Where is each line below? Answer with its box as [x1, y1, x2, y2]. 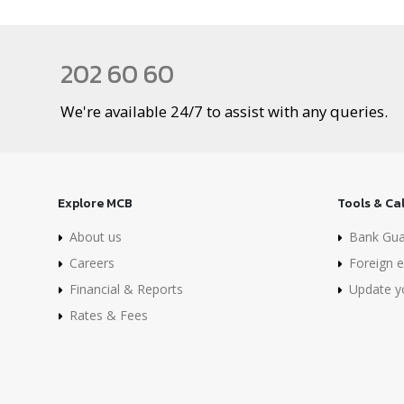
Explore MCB [58, 194, 133, 214]
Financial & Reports [69, 280, 183, 298]
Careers [69, 254, 115, 272]
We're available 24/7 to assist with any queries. [60, 101, 388, 123]
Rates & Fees [69, 307, 148, 325]
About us [69, 228, 122, 246]
